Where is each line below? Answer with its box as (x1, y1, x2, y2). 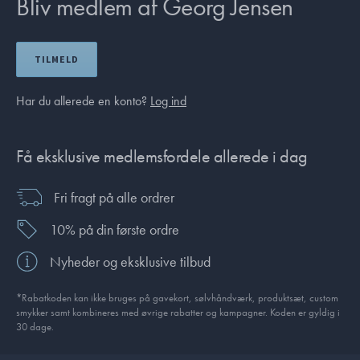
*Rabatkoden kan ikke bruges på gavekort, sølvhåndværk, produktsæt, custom (16, 291, 338, 305)
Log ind (150, 92, 186, 110)
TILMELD (35, 53, 79, 67)
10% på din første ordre (49, 219, 179, 239)
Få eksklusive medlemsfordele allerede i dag (16, 145, 308, 169)
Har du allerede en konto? (16, 92, 150, 110)
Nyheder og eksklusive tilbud (49, 252, 211, 271)
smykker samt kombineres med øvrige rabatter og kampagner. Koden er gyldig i (16, 305, 340, 320)
